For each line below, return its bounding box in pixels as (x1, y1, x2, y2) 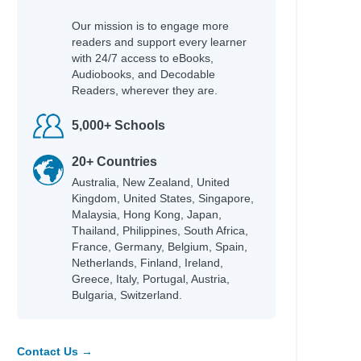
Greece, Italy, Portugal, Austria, (71, 272, 230, 285)
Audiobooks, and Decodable (71, 68, 215, 81)
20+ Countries (71, 155, 157, 168)
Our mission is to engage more (71, 19, 229, 32)
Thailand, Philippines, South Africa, (71, 224, 248, 237)
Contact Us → (16, 345, 93, 358)
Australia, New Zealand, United (71, 176, 230, 189)
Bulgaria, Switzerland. (71, 288, 182, 301)
